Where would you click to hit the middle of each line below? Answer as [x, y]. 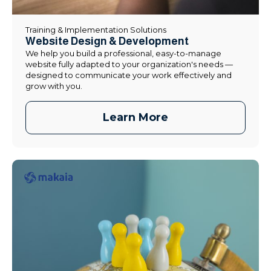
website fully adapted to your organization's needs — [129, 64]
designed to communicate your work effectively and [129, 75]
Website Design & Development [107, 41]
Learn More [135, 118]
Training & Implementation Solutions [96, 30]
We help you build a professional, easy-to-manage [123, 54]
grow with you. [54, 86]
